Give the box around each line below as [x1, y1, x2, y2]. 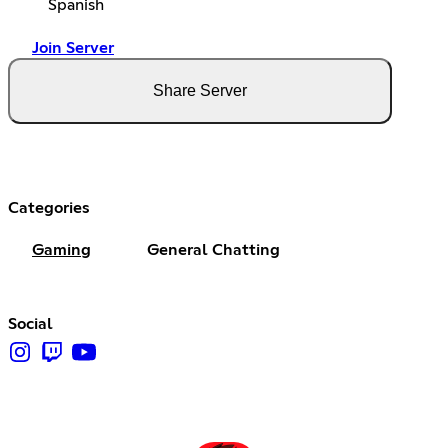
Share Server [153, 81, 247, 99]
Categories [8, 199, 90, 216]
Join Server [32, 39, 114, 56]
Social [8, 315, 53, 332]
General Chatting [147, 241, 280, 258]
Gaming [32, 241, 91, 258]
